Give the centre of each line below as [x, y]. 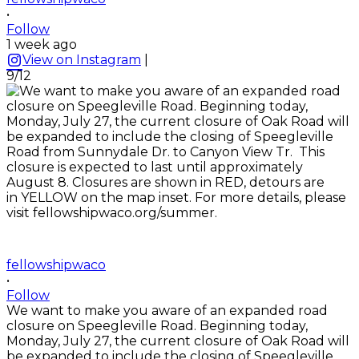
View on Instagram [82, 59]
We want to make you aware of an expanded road [167, 310]
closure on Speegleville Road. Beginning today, [157, 325]
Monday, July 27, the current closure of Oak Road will [178, 341]
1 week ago [42, 44]
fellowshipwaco [56, 264]
